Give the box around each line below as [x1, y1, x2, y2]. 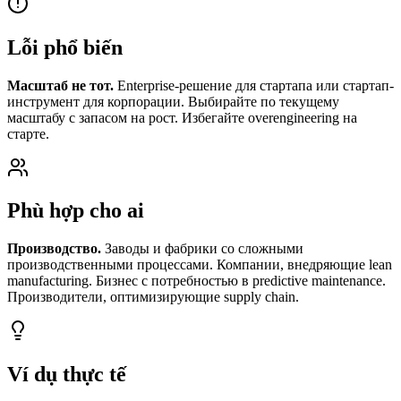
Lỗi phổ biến [7, 35, 123, 59]
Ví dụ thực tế [7, 363, 126, 387]
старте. [7, 125, 49, 141]
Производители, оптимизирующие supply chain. [7, 289, 299, 305]
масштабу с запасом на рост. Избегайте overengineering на [7, 109, 357, 125]
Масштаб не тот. [7, 77, 114, 93]
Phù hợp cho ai [7, 199, 144, 223]
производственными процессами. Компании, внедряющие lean [7, 257, 392, 273]
